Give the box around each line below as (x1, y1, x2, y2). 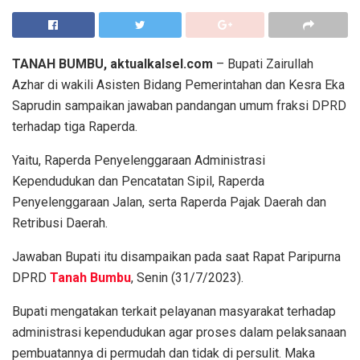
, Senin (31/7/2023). (131, 269, 243, 285)
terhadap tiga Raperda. (12, 118, 137, 134)
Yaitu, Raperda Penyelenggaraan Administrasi (12, 152, 265, 168)
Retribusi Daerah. (12, 215, 108, 231)
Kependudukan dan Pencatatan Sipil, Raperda (12, 173, 264, 189)
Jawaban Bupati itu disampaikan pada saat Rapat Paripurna (12, 248, 341, 264)
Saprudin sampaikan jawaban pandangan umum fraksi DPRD (12, 97, 346, 113)
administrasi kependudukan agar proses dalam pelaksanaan (12, 324, 346, 340)
